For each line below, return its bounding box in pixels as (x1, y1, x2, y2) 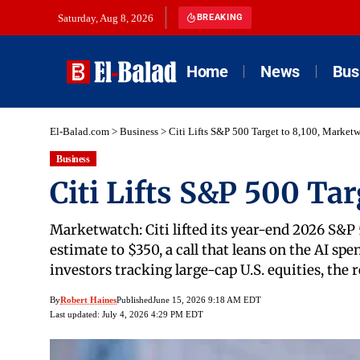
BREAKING (196, 12, 243, 22)
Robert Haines (60, 295, 117, 305)
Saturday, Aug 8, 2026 (58, 12, 153, 24)
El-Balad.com (50, 125, 109, 137)
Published (117, 295, 153, 305)
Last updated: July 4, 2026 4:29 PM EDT (50, 309, 203, 320)
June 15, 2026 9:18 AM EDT (153, 295, 261, 305)
